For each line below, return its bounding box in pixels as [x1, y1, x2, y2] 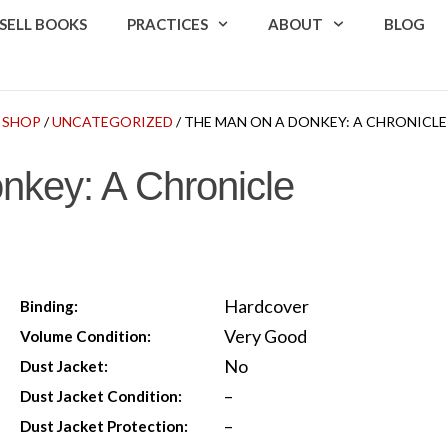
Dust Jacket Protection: [20, 416, 189, 435]
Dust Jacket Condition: [20, 386, 183, 405]
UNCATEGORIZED [51, 112, 173, 130]
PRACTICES [126, 15, 208, 33]
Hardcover [223, 294, 309, 317]
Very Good [223, 324, 307, 347]
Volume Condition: [20, 326, 152, 345]
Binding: [20, 296, 79, 315]
